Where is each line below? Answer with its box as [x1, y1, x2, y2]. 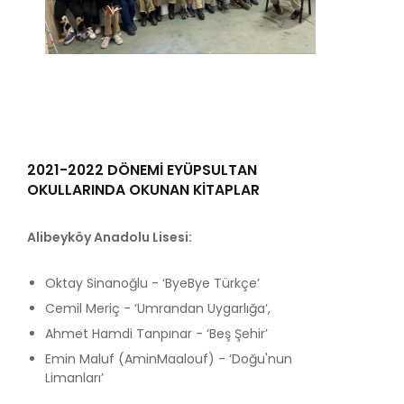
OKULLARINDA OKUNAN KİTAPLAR [27, 179, 260, 200]
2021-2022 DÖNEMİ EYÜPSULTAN [27, 159, 257, 180]
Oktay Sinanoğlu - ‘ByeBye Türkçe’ [45, 273, 260, 292]
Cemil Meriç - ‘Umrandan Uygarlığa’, [45, 298, 271, 317]
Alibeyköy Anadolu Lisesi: [27, 227, 192, 246]
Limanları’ [45, 368, 104, 387]
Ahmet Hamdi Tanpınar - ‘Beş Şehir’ [45, 324, 268, 343]
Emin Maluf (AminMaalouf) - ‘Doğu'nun [45, 349, 292, 368]
